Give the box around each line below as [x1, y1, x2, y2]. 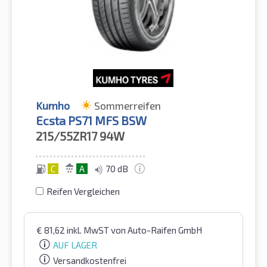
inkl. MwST [67, 224, 111, 235]
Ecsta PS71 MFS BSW [36, 113, 147, 128]
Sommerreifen [94, 98, 161, 112]
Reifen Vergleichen [46, 185, 120, 197]
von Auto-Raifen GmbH [111, 224, 202, 235]
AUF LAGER [53, 240, 97, 251]
